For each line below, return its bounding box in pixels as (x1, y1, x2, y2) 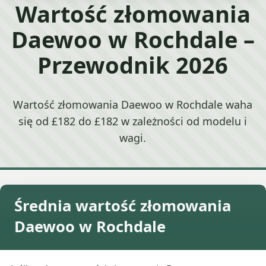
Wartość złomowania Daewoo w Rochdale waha (13, 97, 253, 112)
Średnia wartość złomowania (14, 195, 231, 217)
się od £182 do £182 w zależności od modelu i (18, 114, 248, 129)
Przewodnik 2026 (37, 49, 229, 80)
